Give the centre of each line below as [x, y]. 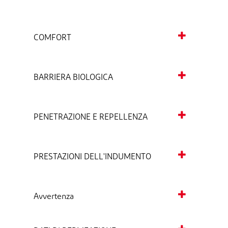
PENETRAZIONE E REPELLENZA [91, 118]
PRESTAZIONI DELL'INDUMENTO [92, 158]
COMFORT [52, 38]
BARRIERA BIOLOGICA [73, 78]
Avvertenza [54, 197]
